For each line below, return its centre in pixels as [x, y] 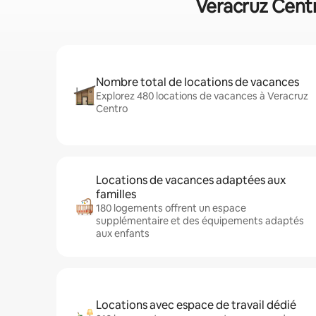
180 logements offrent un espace [171, 208]
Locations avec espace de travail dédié [196, 305]
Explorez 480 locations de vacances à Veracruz [202, 96]
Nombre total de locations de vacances [197, 82]
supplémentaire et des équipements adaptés [200, 221]
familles [116, 194]
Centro [112, 109]
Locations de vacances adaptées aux [191, 180]
